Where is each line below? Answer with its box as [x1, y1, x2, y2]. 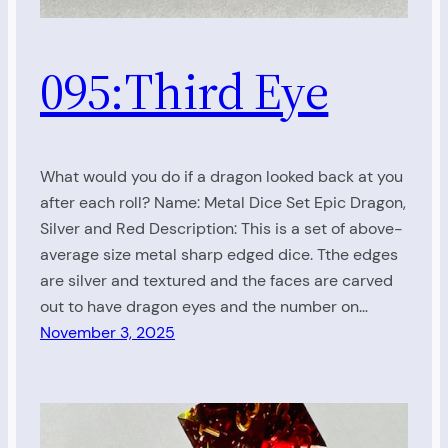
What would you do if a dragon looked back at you [40, 166, 403, 188]
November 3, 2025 [40, 322, 175, 344]
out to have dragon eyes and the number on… [40, 296, 368, 318]
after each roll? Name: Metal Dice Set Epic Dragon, [40, 192, 406, 214]
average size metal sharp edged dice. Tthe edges [40, 244, 398, 266]
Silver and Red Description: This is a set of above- [40, 218, 403, 240]
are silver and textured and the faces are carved [40, 270, 393, 292]
